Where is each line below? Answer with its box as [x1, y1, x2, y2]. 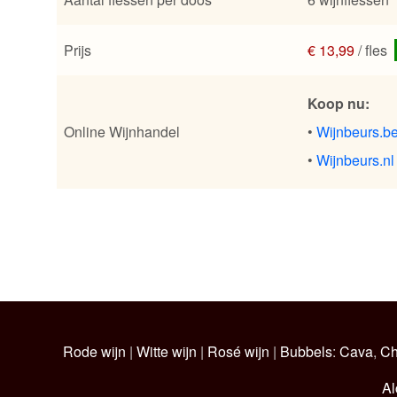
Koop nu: [307, 93, 370, 114]
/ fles [354, 40, 394, 61]
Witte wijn [136, 340, 197, 362]
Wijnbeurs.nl [316, 150, 394, 171]
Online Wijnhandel [64, 121, 180, 143]
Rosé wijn [207, 340, 269, 362]
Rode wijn [63, 340, 126, 362]
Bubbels [280, 340, 332, 362]
